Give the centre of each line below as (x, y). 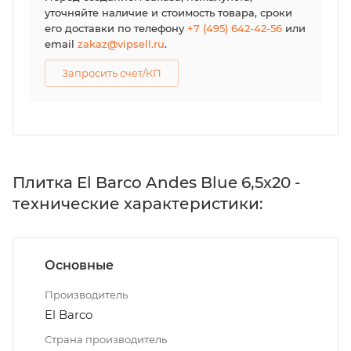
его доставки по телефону (116, 28)
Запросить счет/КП (112, 73)
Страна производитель (106, 339)
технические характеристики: (138, 203)
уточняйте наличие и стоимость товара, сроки (168, 13)
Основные (79, 265)
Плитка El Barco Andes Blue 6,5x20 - (157, 182)
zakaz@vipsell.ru (121, 44)
